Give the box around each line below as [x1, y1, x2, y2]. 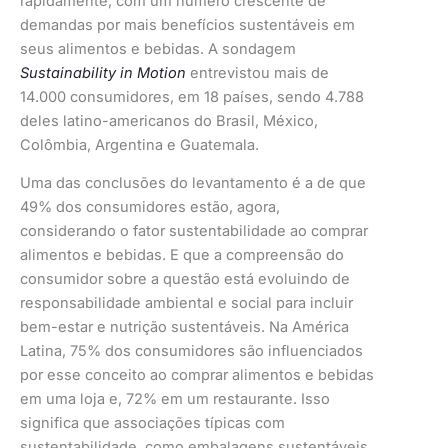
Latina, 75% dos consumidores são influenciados [20, 342, 363, 361]
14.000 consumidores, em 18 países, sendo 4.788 [20, 87, 364, 106]
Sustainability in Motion [20, 63, 186, 82]
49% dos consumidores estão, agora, [20, 198, 280, 217]
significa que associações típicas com [20, 414, 285, 433]
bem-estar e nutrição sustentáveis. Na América [20, 318, 349, 337]
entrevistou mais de [186, 63, 329, 82]
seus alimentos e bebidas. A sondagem [20, 39, 296, 58]
